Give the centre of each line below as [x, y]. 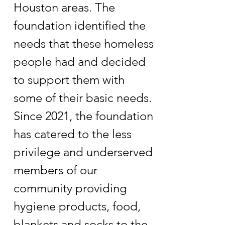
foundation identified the [80, 25]
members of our [55, 170]
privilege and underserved [83, 152]
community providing [70, 188]
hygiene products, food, [77, 206]
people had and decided [80, 62]
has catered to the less [73, 134]
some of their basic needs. [83, 98]
